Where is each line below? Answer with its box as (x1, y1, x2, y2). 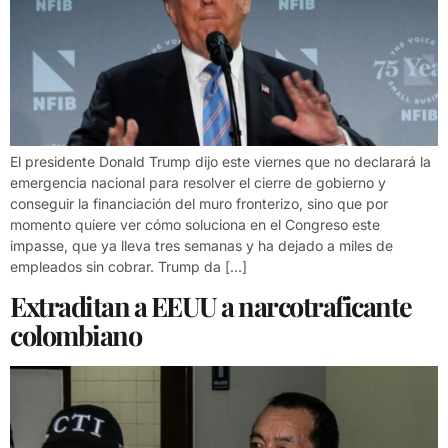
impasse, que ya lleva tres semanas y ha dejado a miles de (10, 237, 393, 255)
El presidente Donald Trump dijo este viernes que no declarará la (10, 153, 431, 171)
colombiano (10, 316, 141, 353)
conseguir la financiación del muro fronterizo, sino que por (10, 195, 388, 213)
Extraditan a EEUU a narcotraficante (10, 287, 412, 324)
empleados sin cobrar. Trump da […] (10, 258, 247, 276)
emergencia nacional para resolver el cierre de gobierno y (10, 174, 386, 192)
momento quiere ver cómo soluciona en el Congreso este (10, 216, 380, 234)
